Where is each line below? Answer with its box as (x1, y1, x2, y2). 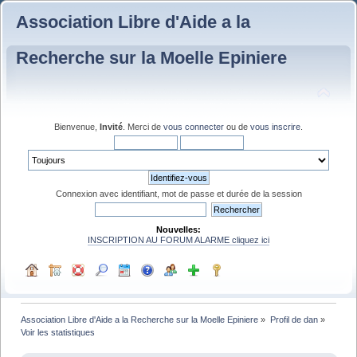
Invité (100, 121, 123, 131)
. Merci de (123, 121, 163, 131)
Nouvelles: (156, 224, 201, 234)
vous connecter (163, 121, 224, 131)
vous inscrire (250, 121, 300, 131)
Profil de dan (269, 314, 318, 324)
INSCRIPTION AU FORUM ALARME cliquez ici (88, 234, 269, 245)
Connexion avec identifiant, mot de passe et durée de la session (55, 188, 302, 198)
